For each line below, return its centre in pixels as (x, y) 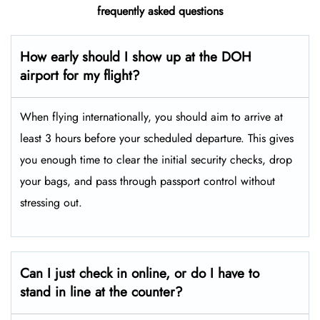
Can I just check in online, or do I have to (140, 274)
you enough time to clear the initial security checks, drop (156, 160)
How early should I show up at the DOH (136, 57)
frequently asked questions (160, 11)
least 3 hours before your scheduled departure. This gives (157, 139)
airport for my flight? (80, 76)
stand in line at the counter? (101, 292)
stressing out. (51, 203)
